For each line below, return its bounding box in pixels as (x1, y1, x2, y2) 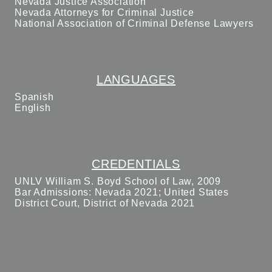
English (15, 103, 51, 113)
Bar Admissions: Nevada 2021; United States (15, 187, 229, 197)
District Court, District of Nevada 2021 (15, 198, 195, 208)
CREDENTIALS (92, 157, 180, 171)
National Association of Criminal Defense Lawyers (15, 18, 254, 29)
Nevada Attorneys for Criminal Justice (15, 7, 194, 18)
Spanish (15, 92, 54, 102)
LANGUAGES (96, 73, 176, 86)
